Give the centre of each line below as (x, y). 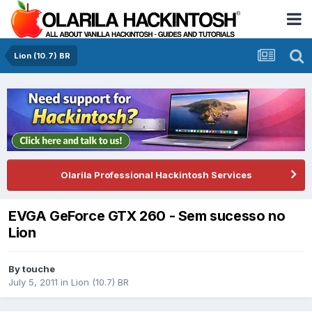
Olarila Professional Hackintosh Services (156, 174)
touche (39, 269)
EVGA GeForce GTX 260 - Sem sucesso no (147, 216)
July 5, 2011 (33, 282)
